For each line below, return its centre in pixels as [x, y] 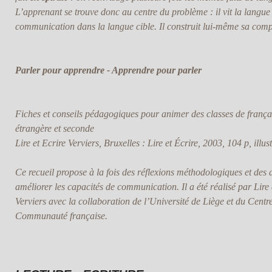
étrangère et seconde [54, 129]
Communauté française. [61, 216]
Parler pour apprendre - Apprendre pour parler [108, 70]
